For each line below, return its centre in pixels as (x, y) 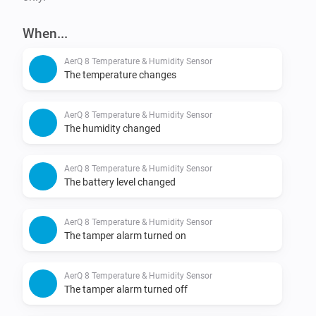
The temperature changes (120, 74)
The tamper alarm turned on (125, 235)
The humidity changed (113, 128)
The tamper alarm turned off (126, 289)
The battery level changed (120, 182)
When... (45, 33)
